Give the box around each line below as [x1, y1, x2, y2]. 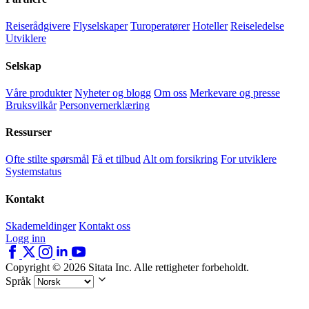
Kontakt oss [79, 219, 130, 232]
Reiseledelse [230, 20, 284, 32]
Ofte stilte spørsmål [6, 153, 89, 166]
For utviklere [221, 153, 277, 166]
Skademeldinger [6, 219, 76, 232]
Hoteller [192, 20, 228, 32]
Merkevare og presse [190, 86, 280, 99]
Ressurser [6, 126, 52, 139]
